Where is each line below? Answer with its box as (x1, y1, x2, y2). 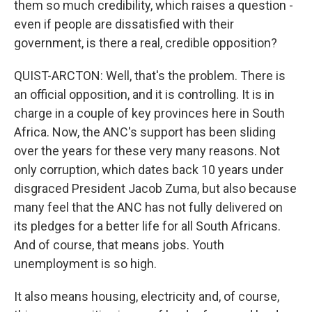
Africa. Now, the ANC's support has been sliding (14, 125, 276, 139)
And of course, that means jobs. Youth (14, 237, 224, 252)
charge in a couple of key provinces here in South (14, 106, 285, 120)
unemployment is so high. (14, 256, 157, 271)
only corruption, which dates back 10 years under (14, 162, 283, 177)
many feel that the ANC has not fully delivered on (14, 200, 283, 214)
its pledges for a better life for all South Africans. (14, 219, 281, 233)
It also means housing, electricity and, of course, (14, 289, 279, 304)
